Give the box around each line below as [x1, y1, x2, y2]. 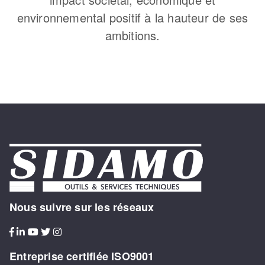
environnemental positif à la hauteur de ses [17, 9, 248, 27]
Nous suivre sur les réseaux [9, 199, 154, 215]
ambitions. [105, 27, 160, 44]
